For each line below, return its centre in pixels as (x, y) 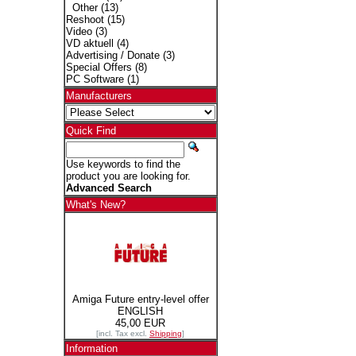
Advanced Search (108, 188)
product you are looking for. (128, 176)
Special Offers (99, 67)
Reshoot (85, 19)
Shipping (166, 333)
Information (91, 348)
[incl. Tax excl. (123, 333)
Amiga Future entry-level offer (140, 299)
